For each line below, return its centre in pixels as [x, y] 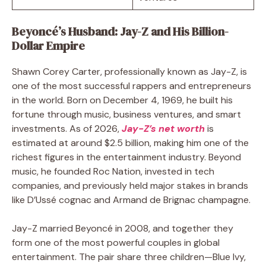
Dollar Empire [48, 45]
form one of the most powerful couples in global [116, 242]
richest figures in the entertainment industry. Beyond [126, 157]
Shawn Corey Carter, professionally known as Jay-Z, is [129, 71]
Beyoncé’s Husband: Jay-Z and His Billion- [120, 31]
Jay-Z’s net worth [163, 128]
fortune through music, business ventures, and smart [126, 114]
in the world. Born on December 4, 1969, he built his [122, 100]
